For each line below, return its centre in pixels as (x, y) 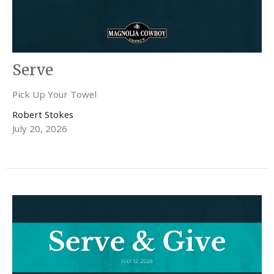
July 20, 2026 (40, 128)
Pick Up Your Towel (54, 94)
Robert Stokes (43, 114)
